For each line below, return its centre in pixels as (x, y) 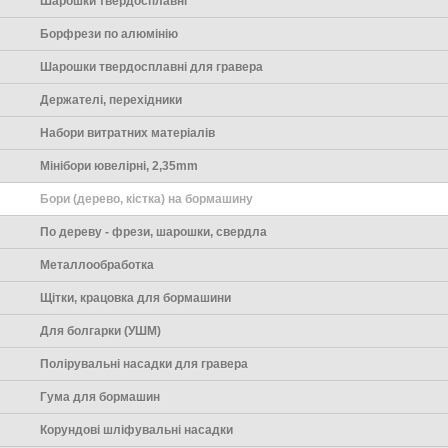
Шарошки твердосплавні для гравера (151, 67)
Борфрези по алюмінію (109, 34)
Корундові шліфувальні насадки (136, 430)
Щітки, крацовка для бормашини (135, 298)
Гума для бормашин (100, 397)
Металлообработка (97, 265)
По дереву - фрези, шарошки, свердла (153, 232)
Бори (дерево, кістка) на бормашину (146, 199)
